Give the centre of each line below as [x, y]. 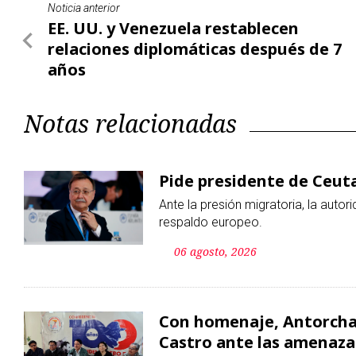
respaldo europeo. [211, 222]
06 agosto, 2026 [215, 252]
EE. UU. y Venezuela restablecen [173, 29]
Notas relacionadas [130, 124]
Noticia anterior [84, 8]
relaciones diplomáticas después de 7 [195, 49]
